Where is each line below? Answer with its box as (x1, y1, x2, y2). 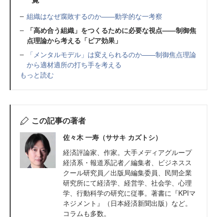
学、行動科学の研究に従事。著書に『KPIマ (63, 188, 196, 198)
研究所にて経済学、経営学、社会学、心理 (63, 178, 192, 188)
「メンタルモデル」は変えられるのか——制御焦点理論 (27, 49, 196, 60)
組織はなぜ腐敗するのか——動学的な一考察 (27, 11, 162, 21)
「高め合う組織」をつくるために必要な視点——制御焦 (27, 25, 196, 35)
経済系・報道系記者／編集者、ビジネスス (63, 157, 192, 168)
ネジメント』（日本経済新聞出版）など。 (63, 198, 192, 208)
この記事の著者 (31, 115, 86, 126)
